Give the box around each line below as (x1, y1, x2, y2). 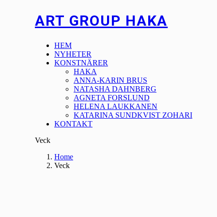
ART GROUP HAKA (35, 12, 168, 29)
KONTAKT (54, 119, 93, 128)
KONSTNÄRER (54, 58, 108, 67)
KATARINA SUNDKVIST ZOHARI (74, 110, 192, 119)
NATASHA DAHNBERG (74, 84, 156, 93)
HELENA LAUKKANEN (74, 102, 157, 110)
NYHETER (54, 49, 92, 58)
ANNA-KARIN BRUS (74, 76, 147, 84)
